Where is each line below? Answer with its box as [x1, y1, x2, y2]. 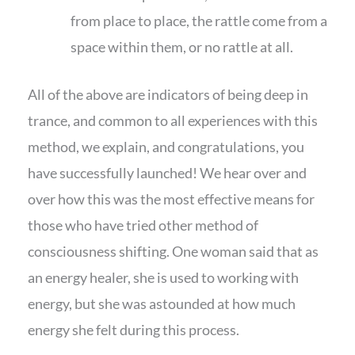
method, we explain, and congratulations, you [28, 138, 304, 156]
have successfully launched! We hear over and [28, 164, 307, 182]
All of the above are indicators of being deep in [28, 86, 308, 104]
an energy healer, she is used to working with [28, 269, 299, 287]
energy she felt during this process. [28, 321, 239, 339]
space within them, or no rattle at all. [71, 38, 293, 56]
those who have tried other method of [28, 216, 258, 235]
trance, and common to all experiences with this [28, 112, 318, 130]
